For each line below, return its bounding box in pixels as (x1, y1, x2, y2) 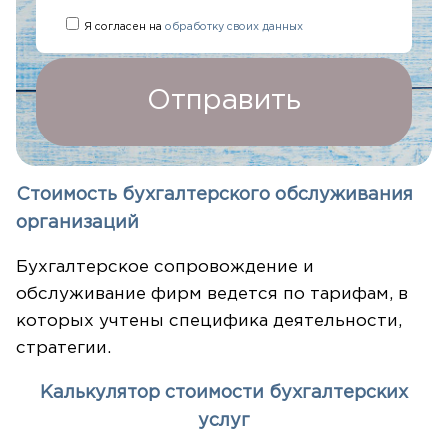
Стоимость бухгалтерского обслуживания (16, 186, 413, 203)
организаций (16, 214, 139, 231)
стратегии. (16, 340, 111, 356)
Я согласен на (84, 21, 165, 32)
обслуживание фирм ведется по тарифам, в (16, 286, 408, 302)
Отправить (147, 88, 301, 113)
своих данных (224, 21, 303, 32)
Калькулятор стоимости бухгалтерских (40, 384, 408, 401)
